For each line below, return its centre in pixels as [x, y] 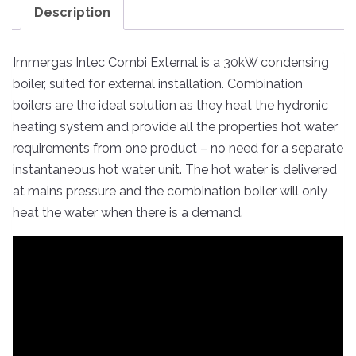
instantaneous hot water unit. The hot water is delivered [175, 169]
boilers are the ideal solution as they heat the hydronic [170, 105]
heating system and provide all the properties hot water [175, 126]
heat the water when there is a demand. [128, 212]
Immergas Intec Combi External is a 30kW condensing [171, 62]
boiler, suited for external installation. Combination [158, 83]
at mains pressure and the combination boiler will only [170, 191]
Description [72, 13]
